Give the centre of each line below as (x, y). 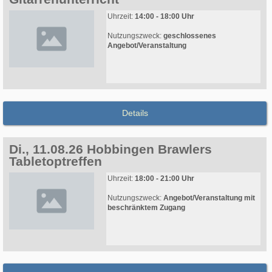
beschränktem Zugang (146, 208)
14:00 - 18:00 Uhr (165, 17)
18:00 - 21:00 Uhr (165, 179)
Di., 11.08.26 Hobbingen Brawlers (110, 149)
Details (135, 113)
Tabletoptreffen (56, 161)
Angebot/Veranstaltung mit (209, 198)
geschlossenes (190, 36)
